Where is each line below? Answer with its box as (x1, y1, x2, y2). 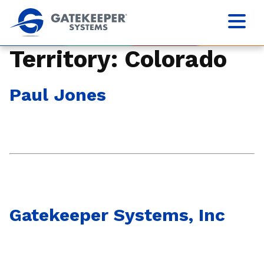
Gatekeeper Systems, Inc (9, 204, 225, 225)
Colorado (124, 45, 227, 73)
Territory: (9, 45, 124, 73)
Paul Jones (9, 84, 106, 105)
